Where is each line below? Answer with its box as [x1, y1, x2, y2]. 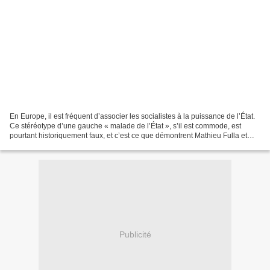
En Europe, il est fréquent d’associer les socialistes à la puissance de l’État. [10, 111, 255, 121]
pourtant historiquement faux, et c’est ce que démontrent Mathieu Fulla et [10, 131, 247, 140]
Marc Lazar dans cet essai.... [10, 140, 102, 149]
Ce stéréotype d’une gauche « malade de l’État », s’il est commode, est [10, 121, 241, 130]
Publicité [119, 230, 151, 240]
